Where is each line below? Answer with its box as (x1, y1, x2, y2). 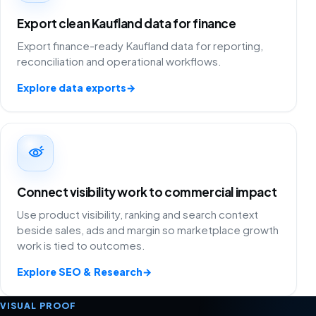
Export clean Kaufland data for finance (17, 16, 236, 32)
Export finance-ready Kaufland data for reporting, (17, 39, 264, 53)
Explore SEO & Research (17, 265, 143, 278)
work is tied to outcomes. (17, 238, 146, 252)
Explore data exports (17, 81, 127, 95)
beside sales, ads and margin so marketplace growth (17, 222, 279, 236)
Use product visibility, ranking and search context (17, 207, 259, 221)
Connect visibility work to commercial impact (17, 183, 277, 200)
